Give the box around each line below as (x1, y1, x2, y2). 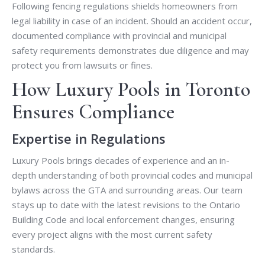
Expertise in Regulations (12, 130, 166, 148)
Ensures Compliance (12, 100, 174, 125)
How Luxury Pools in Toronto (12, 77, 250, 102)
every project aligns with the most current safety (12, 228, 212, 241)
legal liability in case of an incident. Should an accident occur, (12, 15, 252, 27)
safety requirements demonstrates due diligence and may (12, 44, 249, 57)
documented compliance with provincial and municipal (12, 30, 227, 42)
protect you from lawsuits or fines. (12, 59, 153, 72)
